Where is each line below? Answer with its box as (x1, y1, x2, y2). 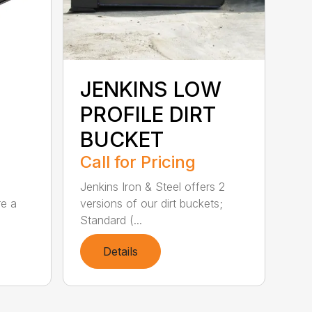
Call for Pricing (80, 152, 196, 173)
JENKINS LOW (80, 77, 222, 102)
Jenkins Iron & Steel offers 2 (80, 180, 226, 194)
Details (103, 244, 139, 259)
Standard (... (80, 213, 143, 228)
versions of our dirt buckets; (80, 196, 224, 211)
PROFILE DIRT (80, 102, 217, 127)
